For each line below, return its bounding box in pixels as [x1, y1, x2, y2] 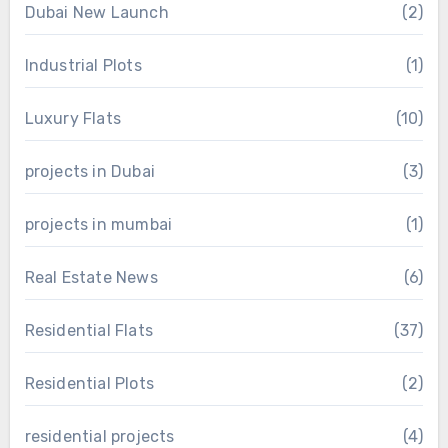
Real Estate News [24, 267, 158, 287]
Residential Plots [24, 373, 154, 393]
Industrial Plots [24, 55, 142, 75]
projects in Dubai [24, 161, 155, 181]
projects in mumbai [24, 214, 173, 234]
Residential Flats [24, 320, 153, 340]
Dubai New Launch [24, 2, 169, 22]
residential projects [24, 426, 175, 446]
